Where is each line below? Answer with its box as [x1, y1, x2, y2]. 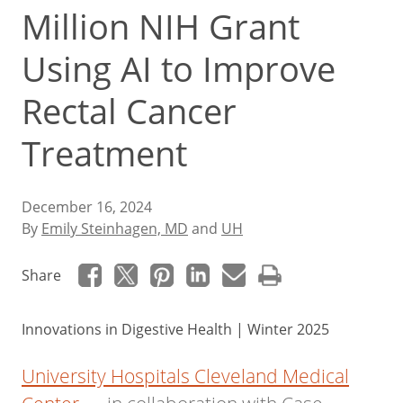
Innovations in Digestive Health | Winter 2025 [22, 319, 329, 339]
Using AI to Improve [22, 46, 336, 92]
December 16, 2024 [22, 197, 152, 217]
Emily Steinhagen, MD [41, 219, 188, 238]
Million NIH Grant [22, 4, 300, 49]
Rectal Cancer [22, 88, 237, 134]
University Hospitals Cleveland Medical [22, 363, 349, 389]
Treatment [22, 130, 187, 176]
